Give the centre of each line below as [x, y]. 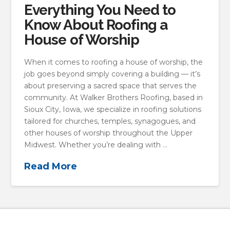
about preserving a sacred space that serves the [111, 85]
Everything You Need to [100, 10]
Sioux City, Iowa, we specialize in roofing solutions [113, 109]
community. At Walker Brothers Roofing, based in [114, 97]
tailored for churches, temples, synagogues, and [110, 121]
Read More [51, 166]
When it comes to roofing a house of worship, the [114, 62]
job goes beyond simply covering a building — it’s [112, 74]
